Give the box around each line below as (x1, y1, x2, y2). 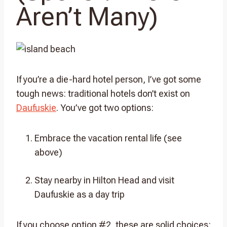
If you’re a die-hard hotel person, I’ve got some (16, 73, 201, 85)
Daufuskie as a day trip (34, 188, 125, 200)
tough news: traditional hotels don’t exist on (16, 88, 190, 99)
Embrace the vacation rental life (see (34, 132, 182, 143)
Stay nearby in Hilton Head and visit (34, 174, 174, 185)
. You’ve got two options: (56, 102, 154, 113)
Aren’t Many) (16, 2, 158, 31)
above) (34, 146, 62, 158)
